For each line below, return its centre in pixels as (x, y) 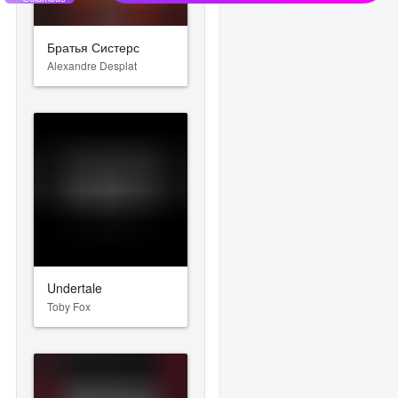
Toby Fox (69, 306)
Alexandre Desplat (92, 65)
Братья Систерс (94, 47)
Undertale (75, 287)
